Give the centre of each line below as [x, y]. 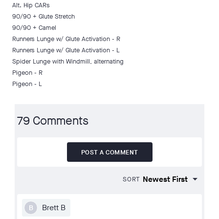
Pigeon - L [27, 84]
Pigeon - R [27, 73]
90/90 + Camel [34, 28]
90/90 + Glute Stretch [44, 16]
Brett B [54, 208]
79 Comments [53, 121]
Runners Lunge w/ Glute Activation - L [66, 50]
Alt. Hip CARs [31, 5]
